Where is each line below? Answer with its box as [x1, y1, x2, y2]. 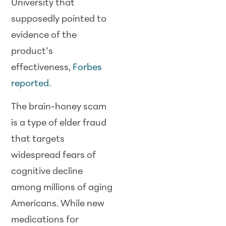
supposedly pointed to [11, 15, 107, 25]
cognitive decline [11, 167, 83, 177]
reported [11, 79, 49, 89]
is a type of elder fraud [11, 119, 107, 129]
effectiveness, [11, 63, 73, 73]
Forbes [73, 63, 102, 73]
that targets [11, 135, 65, 145]
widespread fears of [11, 151, 96, 161]
